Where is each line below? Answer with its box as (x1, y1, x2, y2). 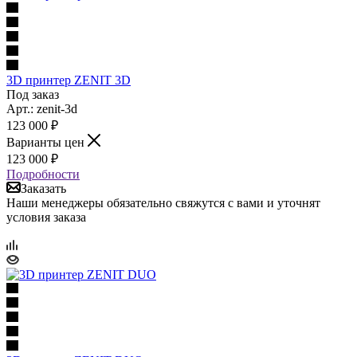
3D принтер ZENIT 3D (6, 73, 131, 87)
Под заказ (6, 87, 59, 101)
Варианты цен (6, 135, 88, 149)
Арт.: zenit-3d (6, 101, 77, 116)
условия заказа (6, 210, 86, 224)
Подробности (6, 167, 80, 181)
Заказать (21, 181, 66, 195)
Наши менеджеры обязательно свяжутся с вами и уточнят (6, 195, 320, 210)
